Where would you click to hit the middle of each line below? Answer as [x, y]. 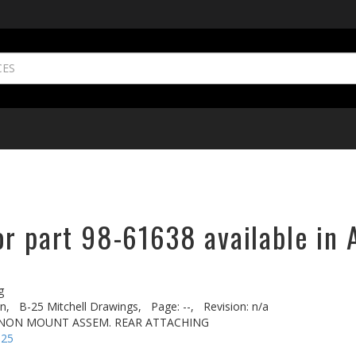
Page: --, [172, 306]
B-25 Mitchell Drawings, [80, 306]
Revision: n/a [236, 306]
